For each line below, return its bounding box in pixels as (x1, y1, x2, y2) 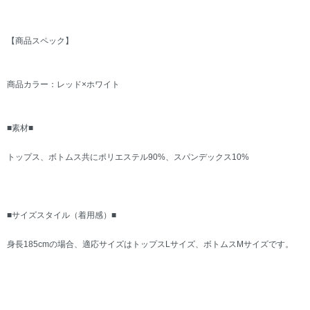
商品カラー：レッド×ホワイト (7, 80, 120, 90)
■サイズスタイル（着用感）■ (7, 210, 116, 221)
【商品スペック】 (7, 36, 73, 46)
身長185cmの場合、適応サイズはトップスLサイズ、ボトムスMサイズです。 (7, 239, 293, 250)
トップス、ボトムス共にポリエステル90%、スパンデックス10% (7, 152, 249, 163)
